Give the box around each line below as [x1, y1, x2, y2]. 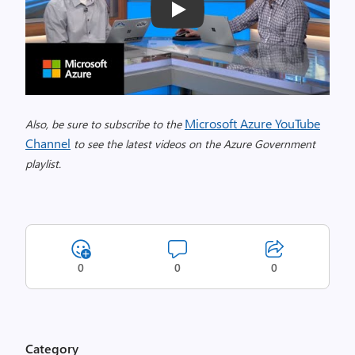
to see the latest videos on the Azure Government [71, 136, 315, 151]
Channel [25, 135, 71, 151]
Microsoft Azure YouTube [185, 115, 320, 132]
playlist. [25, 156, 61, 171]
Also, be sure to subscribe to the [25, 116, 185, 132]
